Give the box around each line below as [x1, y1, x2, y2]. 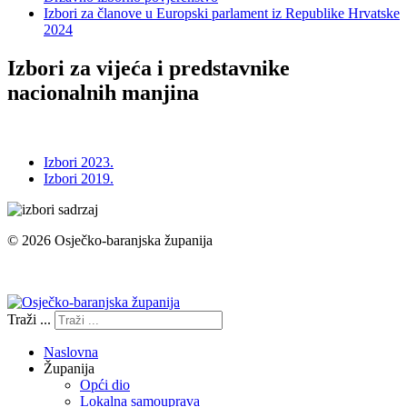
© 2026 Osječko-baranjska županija [7, 233, 213, 249]
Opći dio [80, 377, 130, 393]
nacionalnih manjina [7, 81, 199, 105]
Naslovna [44, 344, 98, 361]
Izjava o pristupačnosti [7, 263, 135, 280]
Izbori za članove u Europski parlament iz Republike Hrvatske [44, 5, 400, 22]
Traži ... [7, 312, 51, 328]
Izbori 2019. [44, 171, 114, 187]
